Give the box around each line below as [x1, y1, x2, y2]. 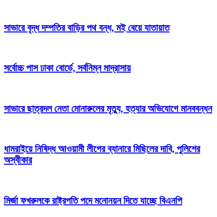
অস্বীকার [4, 155, 32, 166]
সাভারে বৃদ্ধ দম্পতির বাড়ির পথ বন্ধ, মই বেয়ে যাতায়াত [4, 22, 170, 33]
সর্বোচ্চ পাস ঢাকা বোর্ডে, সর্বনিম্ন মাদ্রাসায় [4, 62, 131, 74]
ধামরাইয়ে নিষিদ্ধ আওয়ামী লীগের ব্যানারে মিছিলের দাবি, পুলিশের [4, 143, 200, 155]
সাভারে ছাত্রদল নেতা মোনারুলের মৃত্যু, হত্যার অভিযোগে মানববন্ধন [4, 103, 212, 114]
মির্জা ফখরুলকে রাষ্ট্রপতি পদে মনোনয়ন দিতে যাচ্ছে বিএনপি [4, 195, 182, 206]
